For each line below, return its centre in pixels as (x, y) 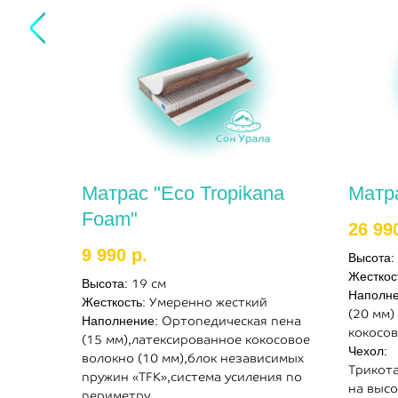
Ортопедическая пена (231, 321)
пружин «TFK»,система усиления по (192, 377)
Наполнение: (122, 321)
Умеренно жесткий (208, 302)
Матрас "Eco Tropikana (183, 193)
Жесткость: (115, 302)
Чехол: (368, 351)
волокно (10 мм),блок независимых (193, 358)
